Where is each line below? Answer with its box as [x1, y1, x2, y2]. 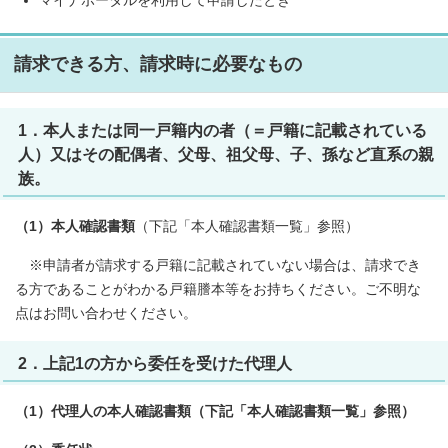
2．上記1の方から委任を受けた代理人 [18, 354, 292, 372]
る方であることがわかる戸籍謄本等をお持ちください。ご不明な [15, 282, 421, 297]
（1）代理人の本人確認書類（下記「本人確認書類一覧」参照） [15, 404, 415, 419]
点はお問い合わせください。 [15, 306, 197, 321]
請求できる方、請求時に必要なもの [14, 54, 302, 74]
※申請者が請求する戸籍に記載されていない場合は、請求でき [15, 258, 421, 273]
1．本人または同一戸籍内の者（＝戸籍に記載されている [18, 121, 427, 139]
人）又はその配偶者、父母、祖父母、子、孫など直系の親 [18, 145, 434, 163]
